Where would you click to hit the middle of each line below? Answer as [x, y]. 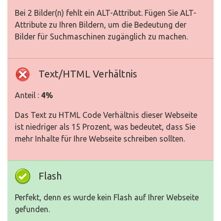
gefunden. [32, 209]
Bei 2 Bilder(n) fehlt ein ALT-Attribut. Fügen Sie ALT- [106, 13]
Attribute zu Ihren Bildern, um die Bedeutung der [101, 25]
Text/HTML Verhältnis [88, 74]
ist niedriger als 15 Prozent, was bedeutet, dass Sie [105, 127]
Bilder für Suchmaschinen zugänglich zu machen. [101, 37]
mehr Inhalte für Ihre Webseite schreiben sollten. [100, 139]
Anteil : [28, 95]
